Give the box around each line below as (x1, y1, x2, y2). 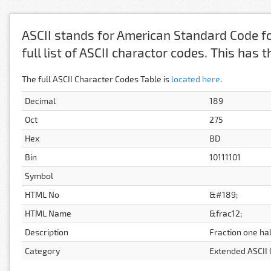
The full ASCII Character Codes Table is (22, 74, 171, 84)
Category (25, 246, 60, 256)
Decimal (25, 96, 56, 106)
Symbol (25, 171, 53, 181)
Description (25, 227, 68, 237)
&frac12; (209, 208, 242, 218)
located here (171, 74, 220, 84)
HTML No (25, 189, 59, 200)
